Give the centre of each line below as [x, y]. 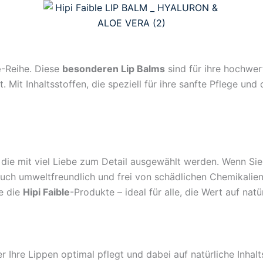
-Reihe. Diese [32, 69]
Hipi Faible [46, 192]
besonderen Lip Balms [114, 69]
